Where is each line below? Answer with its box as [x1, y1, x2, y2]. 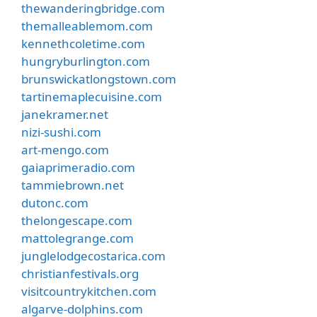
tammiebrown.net [21, 176, 124, 193]
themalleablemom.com [21, 17, 153, 34]
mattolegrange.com [21, 229, 134, 246]
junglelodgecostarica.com [21, 247, 166, 264]
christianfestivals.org [21, 265, 139, 282]
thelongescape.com [21, 212, 132, 229]
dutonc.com [21, 194, 88, 211]
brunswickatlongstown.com [21, 70, 176, 87]
